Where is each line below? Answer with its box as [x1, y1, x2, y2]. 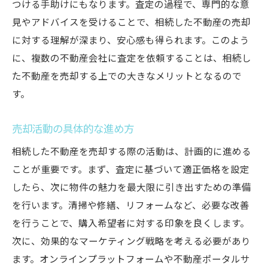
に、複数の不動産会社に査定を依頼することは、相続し [12, 53, 251, 65]
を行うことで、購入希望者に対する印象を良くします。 [12, 218, 249, 230]
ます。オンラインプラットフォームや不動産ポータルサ [12, 254, 250, 266]
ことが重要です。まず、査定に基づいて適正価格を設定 [12, 165, 249, 176]
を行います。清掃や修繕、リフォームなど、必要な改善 [12, 200, 249, 212]
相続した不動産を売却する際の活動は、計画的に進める [12, 147, 251, 158]
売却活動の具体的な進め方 [12, 123, 134, 136]
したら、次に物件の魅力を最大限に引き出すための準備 [12, 182, 251, 194]
